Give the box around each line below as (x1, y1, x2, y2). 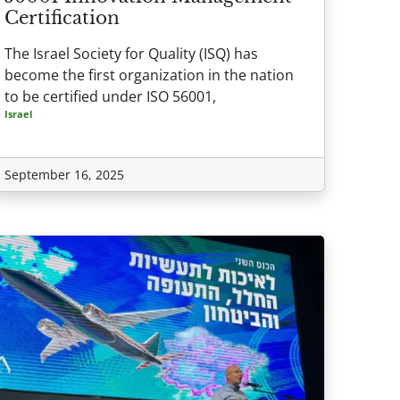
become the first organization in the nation (4, 64, 294, 85)
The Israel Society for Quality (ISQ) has (4, 43, 258, 63)
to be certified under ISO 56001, (4, 86, 216, 106)
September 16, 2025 (4, 165, 124, 183)
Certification (4, 6, 120, 29)
